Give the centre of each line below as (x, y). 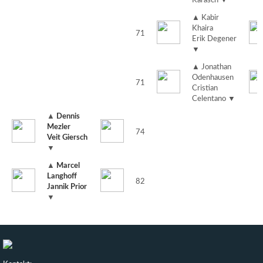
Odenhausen (213, 78)
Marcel (68, 166)
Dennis (68, 117)
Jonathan (215, 68)
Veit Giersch (67, 138)
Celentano (210, 99)
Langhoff (62, 177)
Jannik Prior (67, 187)
